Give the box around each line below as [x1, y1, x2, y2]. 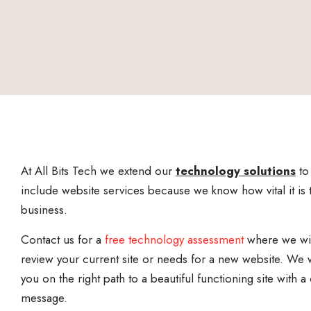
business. [21, 201, 71, 218]
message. [21, 289, 67, 306]
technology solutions [176, 162, 296, 179]
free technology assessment [101, 231, 247, 248]
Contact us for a [21, 231, 101, 248]
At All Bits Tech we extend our [21, 162, 176, 179]
